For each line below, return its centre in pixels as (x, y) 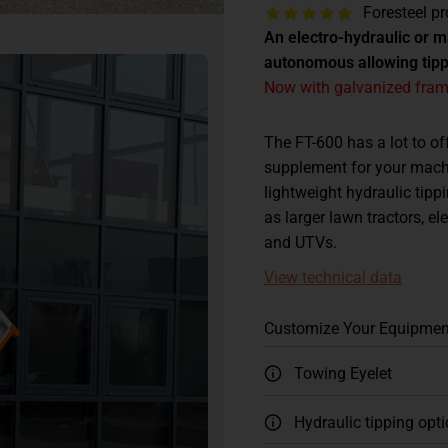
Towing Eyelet (343, 374)
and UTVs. (300, 243)
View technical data (333, 278)
